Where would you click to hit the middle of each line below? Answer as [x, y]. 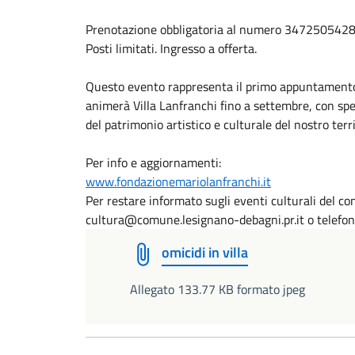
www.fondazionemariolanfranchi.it [178, 181]
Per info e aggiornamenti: [153, 162]
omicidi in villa [205, 252]
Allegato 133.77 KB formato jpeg [218, 289]
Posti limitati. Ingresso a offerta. [171, 48]
